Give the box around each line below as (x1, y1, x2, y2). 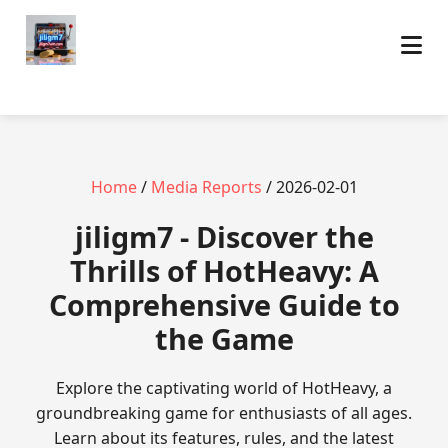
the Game (154, 319, 294, 358)
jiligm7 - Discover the (74, 217, 374, 256)
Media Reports (150, 176, 262, 198)
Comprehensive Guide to (48, 285, 400, 324)
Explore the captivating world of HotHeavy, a (56, 377, 392, 399)
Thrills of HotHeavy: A (69, 251, 379, 290)
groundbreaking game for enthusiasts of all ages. (36, 402, 412, 424)
